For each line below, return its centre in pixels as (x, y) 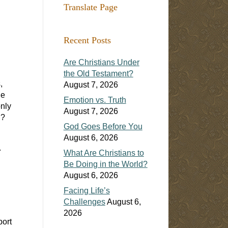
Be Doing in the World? (105, 164)
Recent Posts (87, 40)
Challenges (84, 202)
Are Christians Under (101, 62)
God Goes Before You (103, 126)
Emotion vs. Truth (95, 100)
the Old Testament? (98, 73)
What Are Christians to (104, 153)
